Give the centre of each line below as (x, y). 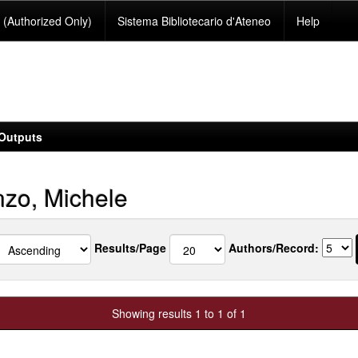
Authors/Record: (274, 247)
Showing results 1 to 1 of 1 (179, 313)
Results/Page (130, 247)
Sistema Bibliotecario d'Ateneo (195, 21)
